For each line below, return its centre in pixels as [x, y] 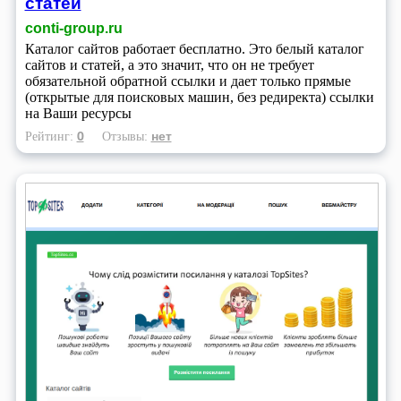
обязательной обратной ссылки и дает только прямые [188, 81]
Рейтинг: [51, 137]
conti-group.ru [73, 29]
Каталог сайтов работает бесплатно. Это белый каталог [194, 49]
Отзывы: [126, 137]
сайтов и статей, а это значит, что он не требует [169, 65]
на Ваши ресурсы [78, 114]
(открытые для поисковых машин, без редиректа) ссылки [199, 98]
